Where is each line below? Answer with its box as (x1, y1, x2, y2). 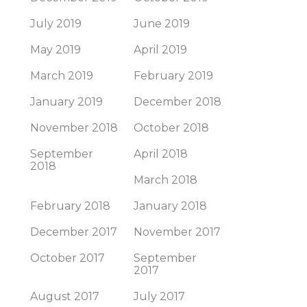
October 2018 (134, 121, 209, 134)
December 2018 (134, 95, 221, 108)
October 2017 (30, 251, 105, 265)
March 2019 (30, 69, 93, 82)
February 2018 (30, 199, 110, 212)
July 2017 (134, 290, 185, 303)
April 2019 (134, 43, 187, 56)
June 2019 (134, 17, 190, 30)
